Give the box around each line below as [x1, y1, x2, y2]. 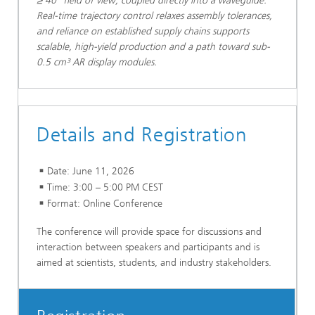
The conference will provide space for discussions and [37, 225, 262, 238]
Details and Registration [37, 123, 247, 147]
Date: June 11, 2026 [47, 165, 134, 178]
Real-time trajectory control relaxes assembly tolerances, [37, 10, 272, 22]
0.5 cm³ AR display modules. [37, 56, 157, 69]
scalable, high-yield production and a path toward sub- [37, 41, 270, 53]
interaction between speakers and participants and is [37, 240, 259, 253]
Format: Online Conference [47, 198, 162, 210]
